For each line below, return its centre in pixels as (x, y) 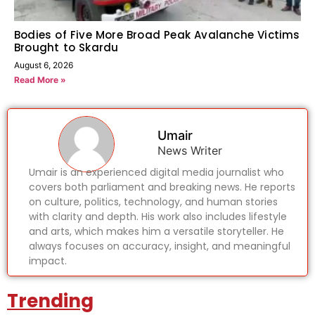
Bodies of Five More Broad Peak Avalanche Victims (157, 34)
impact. (48, 261)
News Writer (190, 150)
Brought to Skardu (66, 47)
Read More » (40, 79)
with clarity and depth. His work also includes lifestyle (158, 216)
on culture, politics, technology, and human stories (153, 201)
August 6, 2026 (44, 65)
